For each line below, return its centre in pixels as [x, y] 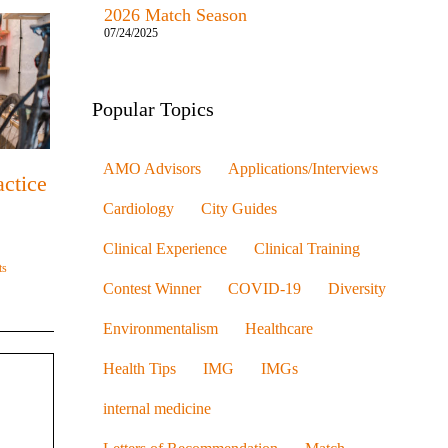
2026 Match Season [177, 15]
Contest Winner [151, 288]
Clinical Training [306, 248]
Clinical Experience [164, 248]
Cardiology [138, 208]
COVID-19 [264, 288]
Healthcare [278, 328]
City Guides [238, 208]
